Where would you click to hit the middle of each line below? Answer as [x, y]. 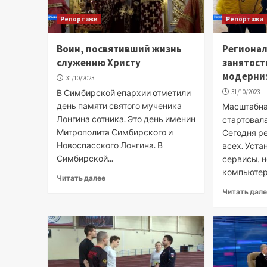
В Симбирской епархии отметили [123, 92]
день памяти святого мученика [119, 105]
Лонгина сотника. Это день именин [126, 119]
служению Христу [98, 62]
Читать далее [81, 178]
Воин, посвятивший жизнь [119, 49]
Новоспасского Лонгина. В [109, 145]
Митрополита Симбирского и [114, 132]
